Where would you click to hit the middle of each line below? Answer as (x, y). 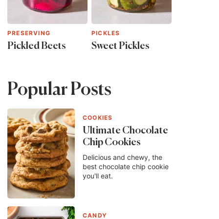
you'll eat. (98, 176)
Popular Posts (59, 90)
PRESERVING (29, 33)
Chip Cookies (111, 143)
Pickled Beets (36, 47)
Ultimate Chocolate (125, 131)
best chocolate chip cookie (126, 167)
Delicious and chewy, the (122, 157)
